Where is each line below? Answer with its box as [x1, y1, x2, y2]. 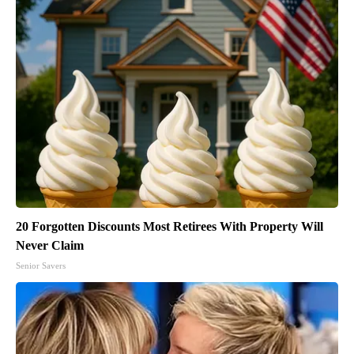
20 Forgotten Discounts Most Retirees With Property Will [16, 220, 323, 234]
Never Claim [16, 239, 84, 253]
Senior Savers [16, 261, 66, 271]
